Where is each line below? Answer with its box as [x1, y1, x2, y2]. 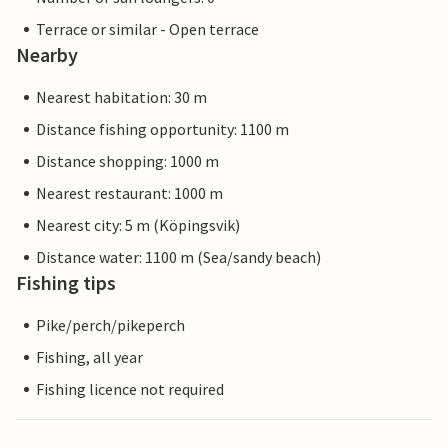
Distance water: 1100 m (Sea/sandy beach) [36, 247, 321, 268]
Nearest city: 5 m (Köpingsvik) [36, 215, 240, 236]
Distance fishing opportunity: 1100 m [36, 119, 289, 140]
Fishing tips [16, 270, 116, 296]
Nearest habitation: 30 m [36, 87, 207, 108]
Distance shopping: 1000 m [36, 151, 219, 172]
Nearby [16, 42, 78, 68]
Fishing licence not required [36, 379, 224, 400]
